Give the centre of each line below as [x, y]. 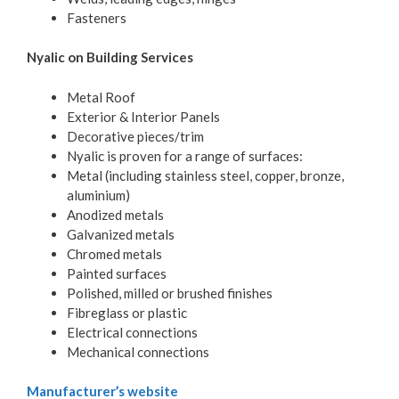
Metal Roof [101, 97]
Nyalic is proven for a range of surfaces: [185, 155]
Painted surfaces [117, 273]
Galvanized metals [121, 234]
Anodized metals [115, 214]
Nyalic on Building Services [110, 57]
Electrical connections [132, 332]
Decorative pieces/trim [135, 136]
